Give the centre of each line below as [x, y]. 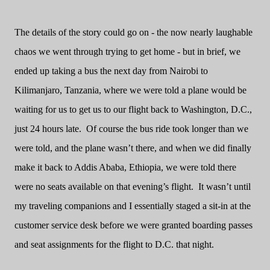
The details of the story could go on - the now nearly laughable [133, 32]
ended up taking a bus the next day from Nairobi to [111, 71]
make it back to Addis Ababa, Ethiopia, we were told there [125, 167]
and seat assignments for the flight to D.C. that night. [114, 244]
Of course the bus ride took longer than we [167, 129]
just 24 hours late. [48, 129]
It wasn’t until [224, 187]
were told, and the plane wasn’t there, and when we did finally [133, 148]
